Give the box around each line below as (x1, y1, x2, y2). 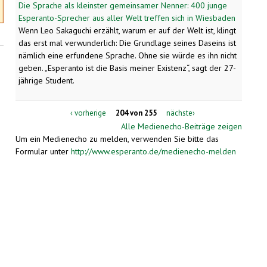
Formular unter (15, 145, 71, 157)
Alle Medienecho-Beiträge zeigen (121, 120, 242, 132)
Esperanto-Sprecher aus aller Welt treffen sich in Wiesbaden (18, 13, 235, 24)
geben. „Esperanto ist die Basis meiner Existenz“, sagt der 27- (18, 63, 236, 74)
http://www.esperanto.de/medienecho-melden (71, 145, 236, 157)
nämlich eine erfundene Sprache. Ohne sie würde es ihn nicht (18, 50, 237, 61)
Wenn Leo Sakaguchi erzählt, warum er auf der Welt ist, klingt (18, 25, 236, 36)
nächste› (166, 107, 195, 118)
